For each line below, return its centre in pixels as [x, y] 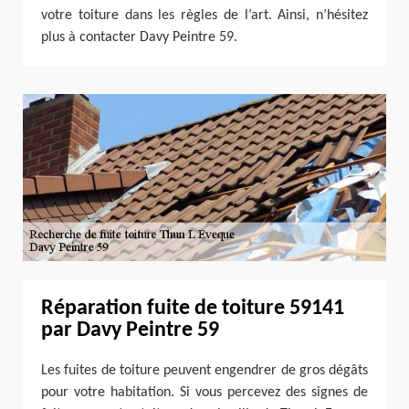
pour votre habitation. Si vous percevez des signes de [204, 392]
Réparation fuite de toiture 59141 [193, 308]
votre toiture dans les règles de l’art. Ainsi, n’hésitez [204, 16]
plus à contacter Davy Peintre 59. [139, 38]
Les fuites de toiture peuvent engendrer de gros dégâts [204, 370]
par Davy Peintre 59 [130, 330]
